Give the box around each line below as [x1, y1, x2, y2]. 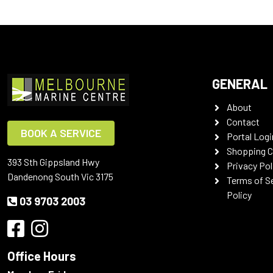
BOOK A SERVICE [21, 126, 101, 140]
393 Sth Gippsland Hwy [7, 156, 99, 168]
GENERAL [212, 76, 268, 91]
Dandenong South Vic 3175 [7, 171, 113, 182]
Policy [227, 189, 252, 200]
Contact [227, 116, 260, 127]
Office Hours [7, 249, 76, 263]
